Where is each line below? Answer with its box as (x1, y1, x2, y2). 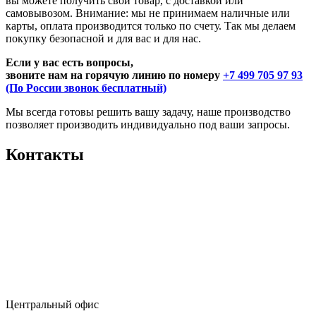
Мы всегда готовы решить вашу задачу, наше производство (6, 106, 291, 119)
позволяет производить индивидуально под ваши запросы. (6, 119, 290, 131)
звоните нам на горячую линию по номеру (6, 69, 223, 82)
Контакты (6, 145, 84, 164)
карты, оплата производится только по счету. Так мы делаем (6, 20, 296, 32)
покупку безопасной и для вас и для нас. (6, 32, 201, 45)
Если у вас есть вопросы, (6, 56, 133, 69)
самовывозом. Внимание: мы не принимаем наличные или (6, 7, 290, 20)
